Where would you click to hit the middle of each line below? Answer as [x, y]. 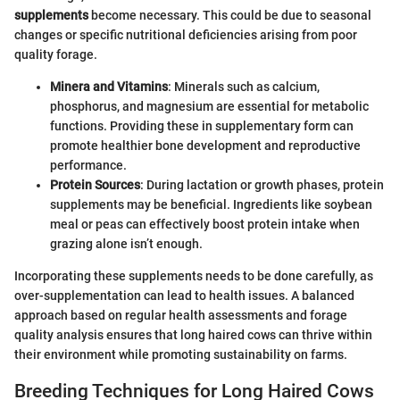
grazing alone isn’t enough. [126, 244]
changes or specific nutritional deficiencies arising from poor [186, 35]
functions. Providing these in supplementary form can [202, 126]
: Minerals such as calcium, [244, 87]
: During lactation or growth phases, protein [262, 185]
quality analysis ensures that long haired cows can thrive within [193, 335]
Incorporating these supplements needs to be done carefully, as [194, 276]
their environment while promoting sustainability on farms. [181, 355]
